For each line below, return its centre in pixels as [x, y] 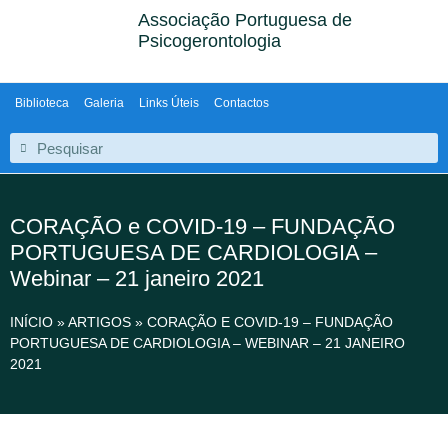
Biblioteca [42, 103]
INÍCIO [31, 321]
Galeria [104, 103]
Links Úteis [169, 103]
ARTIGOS [99, 321]
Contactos [241, 103]
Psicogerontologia [210, 41]
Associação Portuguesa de [245, 20]
